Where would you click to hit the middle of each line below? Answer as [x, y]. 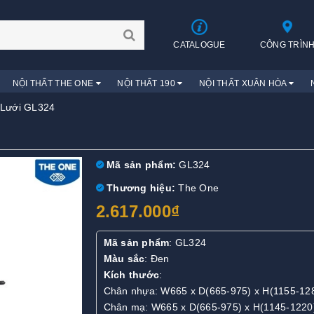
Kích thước [131, 275]
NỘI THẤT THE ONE [54, 83]
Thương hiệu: [139, 188]
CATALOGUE [199, 45]
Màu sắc [124, 259]
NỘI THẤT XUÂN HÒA [244, 83]
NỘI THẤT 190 [148, 83]
